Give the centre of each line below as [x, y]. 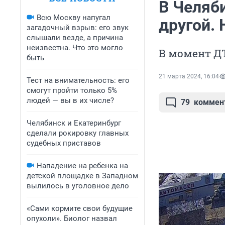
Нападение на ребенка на [82, 166]
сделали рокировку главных [78, 133]
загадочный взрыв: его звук [78, 28]
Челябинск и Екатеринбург [74, 123]
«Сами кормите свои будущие [80, 208]
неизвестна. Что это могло [75, 48]
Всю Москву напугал [74, 18]
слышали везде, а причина [75, 38]
